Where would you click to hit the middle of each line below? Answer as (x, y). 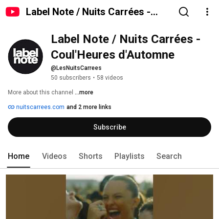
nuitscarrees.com (40, 107)
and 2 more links (89, 107)
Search (169, 156)
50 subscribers (71, 78)
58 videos (110, 78)
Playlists (130, 156)
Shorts (91, 156)
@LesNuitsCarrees (76, 68)
